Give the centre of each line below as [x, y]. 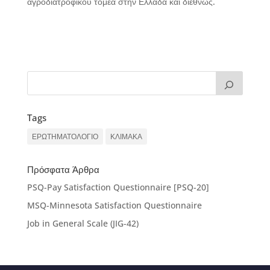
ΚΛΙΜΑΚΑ [126, 137]
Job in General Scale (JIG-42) [83, 223]
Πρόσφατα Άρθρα [63, 169]
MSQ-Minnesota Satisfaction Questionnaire [114, 205]
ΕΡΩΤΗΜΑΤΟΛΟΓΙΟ [65, 137]
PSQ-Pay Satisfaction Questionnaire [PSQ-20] [118, 187]
